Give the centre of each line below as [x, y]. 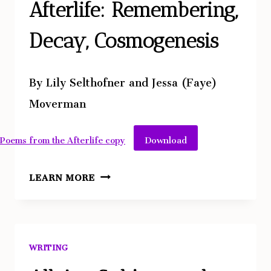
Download [165, 138]
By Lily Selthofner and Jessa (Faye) [123, 80]
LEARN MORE [62, 176]
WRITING [49, 246]
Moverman [57, 101]
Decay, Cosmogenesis [124, 41]
